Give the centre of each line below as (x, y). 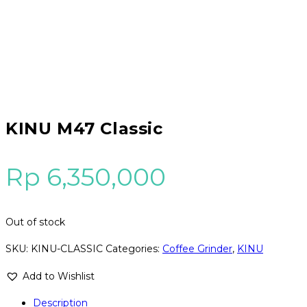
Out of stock (35, 222)
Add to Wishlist (59, 276)
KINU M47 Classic (84, 128)
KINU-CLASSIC (67, 248)
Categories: (134, 248)
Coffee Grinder (197, 248)
